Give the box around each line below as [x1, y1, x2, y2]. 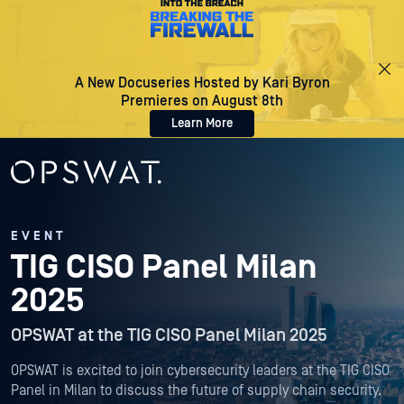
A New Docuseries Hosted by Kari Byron [74, 75, 330, 91]
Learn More [171, 116, 233, 131]
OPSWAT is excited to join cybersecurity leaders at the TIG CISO [11, 363, 390, 380]
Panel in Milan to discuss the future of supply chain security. [11, 382, 381, 399]
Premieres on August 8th [121, 93, 283, 109]
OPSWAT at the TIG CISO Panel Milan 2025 [11, 326, 327, 346]
